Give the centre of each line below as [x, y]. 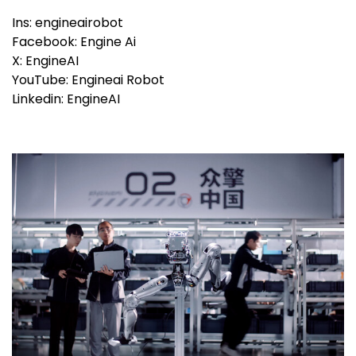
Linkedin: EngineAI [66, 99]
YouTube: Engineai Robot [88, 80]
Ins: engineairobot [68, 23]
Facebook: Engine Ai [74, 42]
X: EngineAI [45, 61]
